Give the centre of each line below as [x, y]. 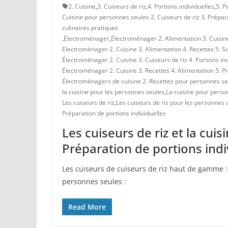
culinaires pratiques [90, 27]
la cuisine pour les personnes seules [113, 92]
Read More [87, 207]
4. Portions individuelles [181, 6]
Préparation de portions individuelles [114, 113]
